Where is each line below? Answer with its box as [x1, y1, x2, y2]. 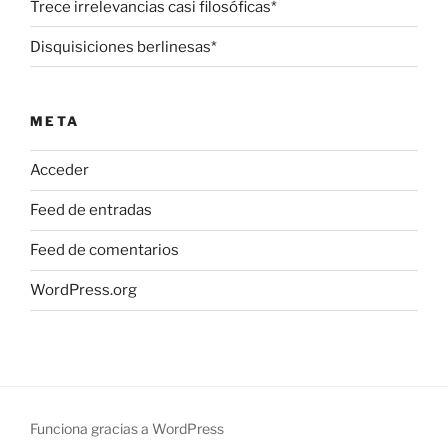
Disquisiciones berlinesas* [30, 37, 217, 56]
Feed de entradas [30, 201, 152, 220]
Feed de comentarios [30, 241, 179, 260]
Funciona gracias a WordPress [30, 419, 224, 437]
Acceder [30, 161, 89, 180]
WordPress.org [30, 281, 137, 300]
